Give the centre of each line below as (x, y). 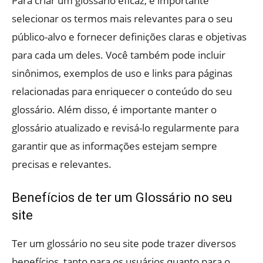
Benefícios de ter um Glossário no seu (122, 198)
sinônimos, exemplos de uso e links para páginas (122, 73)
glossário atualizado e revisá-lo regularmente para (125, 128)
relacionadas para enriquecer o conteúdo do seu (122, 92)
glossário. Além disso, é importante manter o (114, 110)
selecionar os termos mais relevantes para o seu (122, 19)
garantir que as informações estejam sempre (114, 146)
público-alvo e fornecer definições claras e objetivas (129, 37)
